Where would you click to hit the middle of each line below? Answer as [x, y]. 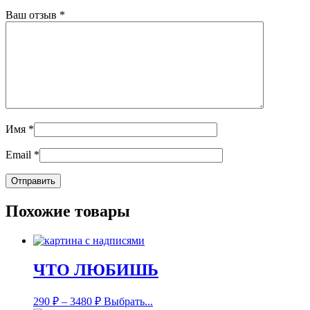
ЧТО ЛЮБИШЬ [96, 270]
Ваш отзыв [33, 15]
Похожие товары [68, 211]
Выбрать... [128, 301]
